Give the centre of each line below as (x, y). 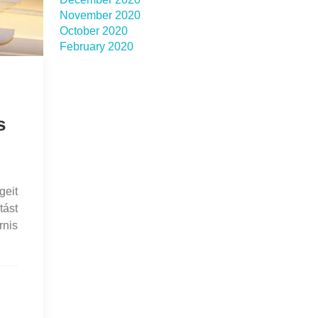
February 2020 (96, 46)
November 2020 (100, 15)
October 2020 (93, 31)
